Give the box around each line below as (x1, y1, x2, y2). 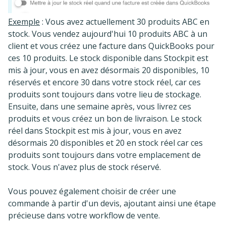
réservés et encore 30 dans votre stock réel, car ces (8, 77, 201, 88)
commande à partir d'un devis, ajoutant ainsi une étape (8, 198, 216, 209)
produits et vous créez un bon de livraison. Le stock (8, 113, 202, 125)
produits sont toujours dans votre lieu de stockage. (8, 89, 201, 100)
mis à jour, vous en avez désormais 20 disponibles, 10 (8, 65, 209, 76)
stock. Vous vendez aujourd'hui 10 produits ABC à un (8, 28, 207, 40)
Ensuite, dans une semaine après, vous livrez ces (8, 101, 191, 112)
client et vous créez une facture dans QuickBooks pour (8, 40, 214, 52)
